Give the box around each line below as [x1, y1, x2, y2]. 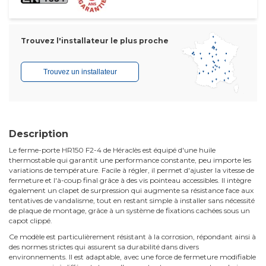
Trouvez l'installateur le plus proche [21, 36, 169, 45]
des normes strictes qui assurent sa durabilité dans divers [9, 242, 199, 252]
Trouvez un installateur [43, 67, 117, 76]
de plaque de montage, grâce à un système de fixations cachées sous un [9, 206, 250, 216]
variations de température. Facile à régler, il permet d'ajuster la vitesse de [9, 166, 254, 175]
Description [9, 128, 68, 140]
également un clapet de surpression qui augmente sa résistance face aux [9, 186, 254, 195]
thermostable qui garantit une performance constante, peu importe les [9, 156, 251, 165]
